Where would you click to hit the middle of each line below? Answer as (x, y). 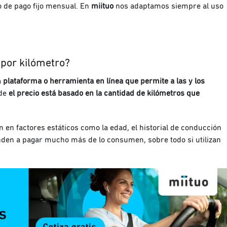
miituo (102, 6)
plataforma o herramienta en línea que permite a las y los (103, 81)
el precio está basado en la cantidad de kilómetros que (104, 93)
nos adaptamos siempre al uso (168, 6)
